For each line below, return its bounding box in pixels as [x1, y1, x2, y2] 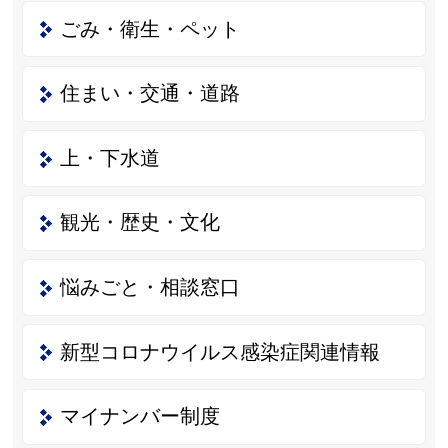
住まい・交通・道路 [59, 82, 240, 105]
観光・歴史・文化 [59, 211, 220, 234]
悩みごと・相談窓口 [59, 276, 240, 299]
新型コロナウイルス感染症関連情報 [59, 340, 380, 363]
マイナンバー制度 [59, 405, 220, 428]
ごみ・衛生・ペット [59, 17, 240, 40]
